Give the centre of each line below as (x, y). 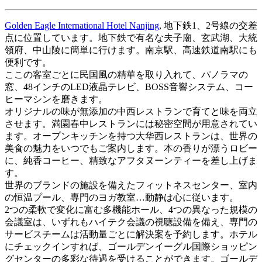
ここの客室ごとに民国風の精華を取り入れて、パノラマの (126, 74)
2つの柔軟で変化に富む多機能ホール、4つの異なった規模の (131, 209)
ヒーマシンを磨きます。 (56, 99)
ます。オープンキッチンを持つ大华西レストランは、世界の (131, 136)
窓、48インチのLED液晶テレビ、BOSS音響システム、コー (129, 87)
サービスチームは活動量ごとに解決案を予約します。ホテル (131, 234)
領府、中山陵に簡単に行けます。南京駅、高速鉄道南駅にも (131, 50)
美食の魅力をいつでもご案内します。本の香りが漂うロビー (131, 148)
